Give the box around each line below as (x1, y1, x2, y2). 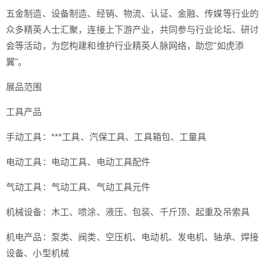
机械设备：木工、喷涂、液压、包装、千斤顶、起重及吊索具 (6, 206, 250, 217)
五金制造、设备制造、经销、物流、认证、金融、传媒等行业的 (6, 8, 259, 18)
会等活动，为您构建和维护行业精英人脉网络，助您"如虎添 (6, 40, 244, 51)
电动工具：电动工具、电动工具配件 (6, 156, 151, 167)
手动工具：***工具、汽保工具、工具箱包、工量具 (6, 131, 207, 142)
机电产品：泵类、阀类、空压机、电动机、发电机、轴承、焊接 (6, 231, 259, 242)
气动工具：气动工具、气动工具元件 (6, 181, 151, 192)
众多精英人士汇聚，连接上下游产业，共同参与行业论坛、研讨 (6, 24, 259, 35)
